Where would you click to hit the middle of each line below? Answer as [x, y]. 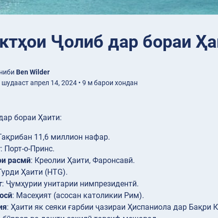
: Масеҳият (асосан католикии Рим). [78, 196]
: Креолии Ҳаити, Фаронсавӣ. [83, 161]
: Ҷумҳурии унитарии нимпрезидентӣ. [70, 184]
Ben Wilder [33, 72]
